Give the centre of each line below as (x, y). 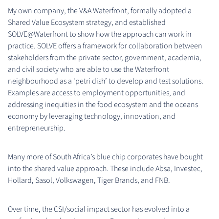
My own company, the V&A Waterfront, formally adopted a (100, 11)
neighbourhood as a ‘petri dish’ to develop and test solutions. (106, 81)
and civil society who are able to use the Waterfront (88, 69)
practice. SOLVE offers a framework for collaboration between (105, 46)
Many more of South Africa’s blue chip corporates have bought (105, 157)
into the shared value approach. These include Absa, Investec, (105, 168)
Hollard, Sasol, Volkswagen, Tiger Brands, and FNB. (89, 180)
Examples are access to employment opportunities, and (97, 93)
